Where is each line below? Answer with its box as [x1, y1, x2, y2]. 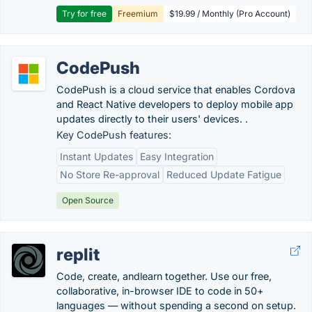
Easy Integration [140, 150, 214, 162]
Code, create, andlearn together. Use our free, [56, 270, 272, 282]
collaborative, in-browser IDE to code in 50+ [56, 285, 264, 297]
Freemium [118, 8, 158, 19]
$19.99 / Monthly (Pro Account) [169, 8, 290, 19]
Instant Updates [60, 150, 133, 162]
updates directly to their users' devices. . [56, 113, 248, 125]
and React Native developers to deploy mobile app [56, 98, 293, 110]
